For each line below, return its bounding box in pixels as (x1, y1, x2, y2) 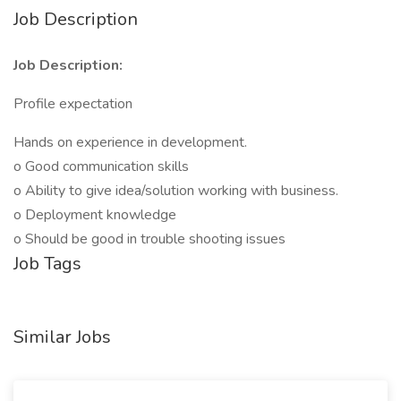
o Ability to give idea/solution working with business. (13, 181, 338, 200)
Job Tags (13, 252, 81, 276)
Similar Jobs (13, 325, 111, 349)
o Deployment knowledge (13, 205, 176, 225)
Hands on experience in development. (13, 132, 247, 152)
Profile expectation (13, 94, 132, 114)
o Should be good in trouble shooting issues (13, 229, 286, 249)
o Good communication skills (13, 157, 189, 176)
